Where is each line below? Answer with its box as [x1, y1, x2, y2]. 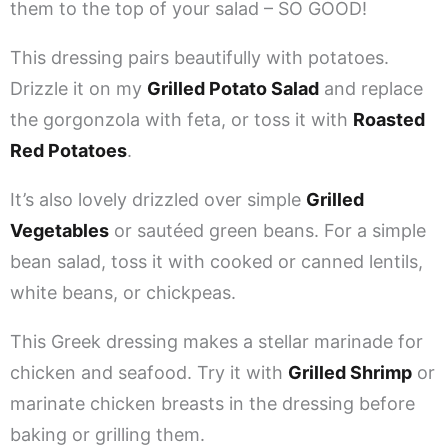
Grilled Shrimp [288, 362, 412, 384]
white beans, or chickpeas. [10, 282, 236, 304]
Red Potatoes [10, 140, 127, 162]
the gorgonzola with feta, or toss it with [10, 109, 353, 131]
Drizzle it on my [10, 78, 147, 100]
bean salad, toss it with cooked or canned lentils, [10, 251, 423, 273]
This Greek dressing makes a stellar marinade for [10, 331, 423, 353]
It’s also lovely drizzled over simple [10, 189, 306, 211]
